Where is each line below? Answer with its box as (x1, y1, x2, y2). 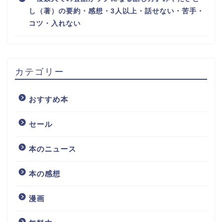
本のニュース (29, 145, 76, 154)
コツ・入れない (29, 20, 81, 28)
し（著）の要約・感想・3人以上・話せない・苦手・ (29, 7, 204, 15)
